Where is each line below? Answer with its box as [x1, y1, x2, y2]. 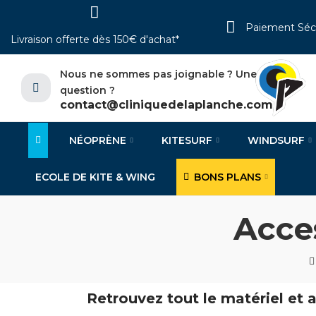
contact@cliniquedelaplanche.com [59, 98, 273, 112]
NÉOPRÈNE [69, 134, 126, 147]
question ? [59, 84, 115, 97]
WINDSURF [248, 134, 305, 147]
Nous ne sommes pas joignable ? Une [59, 68, 257, 81]
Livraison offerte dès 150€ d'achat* [10, 33, 179, 46]
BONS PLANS [194, 171, 261, 184]
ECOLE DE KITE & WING [35, 171, 155, 184]
